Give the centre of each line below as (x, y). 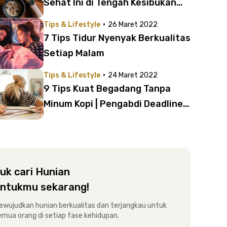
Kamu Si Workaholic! (88, 33)
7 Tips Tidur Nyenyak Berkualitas (117, 38)
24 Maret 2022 (133, 75)
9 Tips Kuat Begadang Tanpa (107, 89)
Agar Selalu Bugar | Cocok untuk (115, 18)
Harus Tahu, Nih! (80, 119)
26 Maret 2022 (133, 25)
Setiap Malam (74, 53)
